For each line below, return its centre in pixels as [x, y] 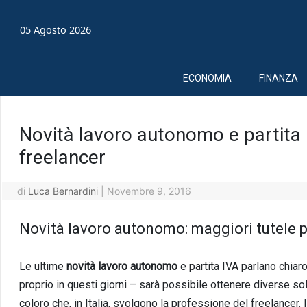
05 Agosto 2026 [56, 30]
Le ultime [42, 266]
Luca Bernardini [63, 191]
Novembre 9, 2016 [149, 191]
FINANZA [279, 78]
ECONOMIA [207, 78]
